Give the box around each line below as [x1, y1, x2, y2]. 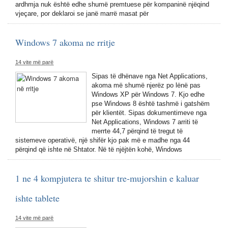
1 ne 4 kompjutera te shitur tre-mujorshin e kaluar [15, 172, 199, 184]
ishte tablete [15, 192, 60, 204]
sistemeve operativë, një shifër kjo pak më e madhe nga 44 [15, 136, 190, 144]
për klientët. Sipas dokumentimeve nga [92, 109, 207, 117]
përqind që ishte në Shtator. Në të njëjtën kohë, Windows [15, 146, 182, 153]
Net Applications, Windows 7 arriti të [92, 118, 198, 126]
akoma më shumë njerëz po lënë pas [92, 81, 201, 89]
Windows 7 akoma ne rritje [15, 36, 115, 48]
